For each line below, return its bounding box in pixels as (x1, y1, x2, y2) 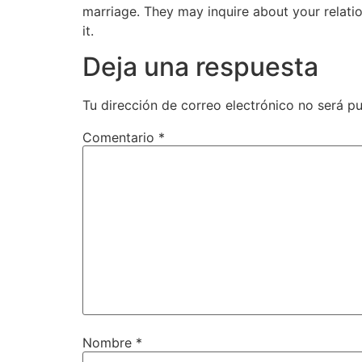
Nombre (82, 335, 136, 351)
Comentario (82, 128, 158, 145)
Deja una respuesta (82, 50, 318, 82)
